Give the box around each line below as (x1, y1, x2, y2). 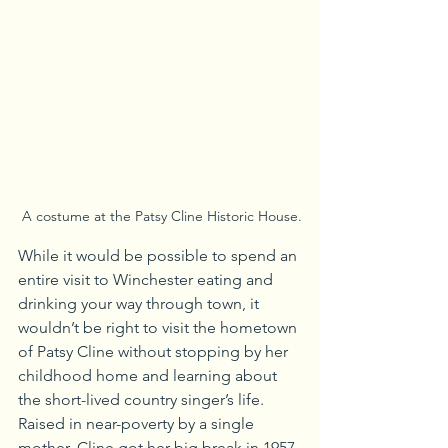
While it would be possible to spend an (18, 246, 301, 266)
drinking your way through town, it (18, 294, 263, 314)
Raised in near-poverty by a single (18, 414, 258, 434)
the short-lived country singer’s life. (18, 390, 268, 410)
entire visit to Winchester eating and (18, 270, 277, 290)
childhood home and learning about (18, 366, 281, 386)
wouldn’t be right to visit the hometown (18, 318, 301, 338)
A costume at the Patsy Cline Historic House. (22, 207, 302, 226)
